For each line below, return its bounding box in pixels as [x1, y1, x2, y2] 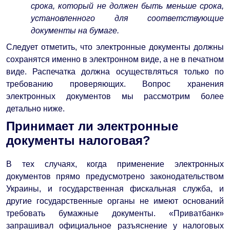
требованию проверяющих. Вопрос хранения [6, 79, 224, 88]
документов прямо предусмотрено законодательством [6, 171, 224, 181]
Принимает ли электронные [6, 119, 178, 133]
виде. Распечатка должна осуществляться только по [6, 67, 224, 76]
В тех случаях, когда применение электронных [6, 159, 224, 168]
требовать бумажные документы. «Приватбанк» [6, 208, 224, 218]
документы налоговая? [6, 133, 150, 147]
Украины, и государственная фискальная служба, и [6, 184, 224, 193]
